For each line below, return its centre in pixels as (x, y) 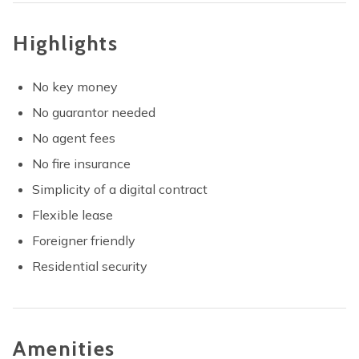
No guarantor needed (94, 112)
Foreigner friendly (84, 240)
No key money (75, 87)
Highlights (65, 43)
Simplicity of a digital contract (120, 189)
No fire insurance (81, 163)
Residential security (90, 266)
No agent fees (74, 138)
